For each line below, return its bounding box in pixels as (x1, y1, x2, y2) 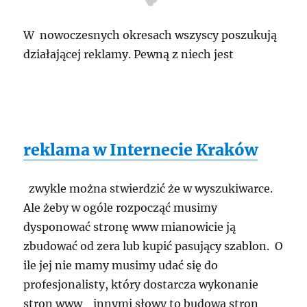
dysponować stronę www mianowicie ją (23, 219, 236, 234)
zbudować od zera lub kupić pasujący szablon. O (23, 238, 284, 253)
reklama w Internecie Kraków (23, 139, 258, 160)
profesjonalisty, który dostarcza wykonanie (23, 277, 259, 291)
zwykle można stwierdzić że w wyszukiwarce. (23, 181, 276, 195)
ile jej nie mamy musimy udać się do (23, 258, 219, 272)
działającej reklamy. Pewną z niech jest (23, 47, 234, 61)
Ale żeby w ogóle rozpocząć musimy (23, 200, 218, 214)
